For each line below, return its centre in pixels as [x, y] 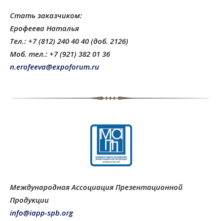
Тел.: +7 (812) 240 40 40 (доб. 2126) [69, 41]
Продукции [29, 200]
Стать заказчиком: [46, 15]
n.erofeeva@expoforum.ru [55, 66]
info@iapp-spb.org [41, 213]
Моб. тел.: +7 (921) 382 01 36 [60, 54]
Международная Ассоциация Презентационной [96, 187]
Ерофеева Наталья [44, 28]
